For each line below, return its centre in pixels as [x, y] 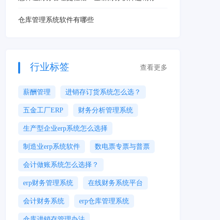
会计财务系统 [44, 201]
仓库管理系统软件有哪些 [56, 20]
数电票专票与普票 [122, 147]
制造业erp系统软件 [52, 147]
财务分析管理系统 [106, 110]
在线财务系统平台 [115, 183]
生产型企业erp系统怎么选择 [65, 129]
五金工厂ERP [43, 110]
